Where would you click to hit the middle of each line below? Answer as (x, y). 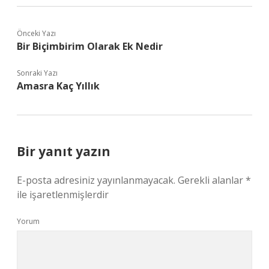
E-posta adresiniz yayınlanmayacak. (96, 180)
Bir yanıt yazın (64, 151)
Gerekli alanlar (212, 180)
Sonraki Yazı (37, 73)
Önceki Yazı (36, 33)
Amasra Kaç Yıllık (58, 86)
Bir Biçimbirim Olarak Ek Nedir (90, 46)
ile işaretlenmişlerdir (63, 195)
